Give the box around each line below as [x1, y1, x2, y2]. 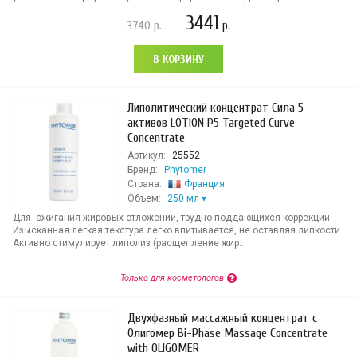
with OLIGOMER [127, 341, 199, 355]
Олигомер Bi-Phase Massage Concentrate [127, 326, 328, 340]
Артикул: [127, 150, 166, 161]
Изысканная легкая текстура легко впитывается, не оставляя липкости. [13, 225, 343, 236]
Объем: [127, 193, 161, 204]
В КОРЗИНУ [153, 53, 204, 66]
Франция [184, 178, 225, 190]
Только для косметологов [120, 273, 224, 283]
